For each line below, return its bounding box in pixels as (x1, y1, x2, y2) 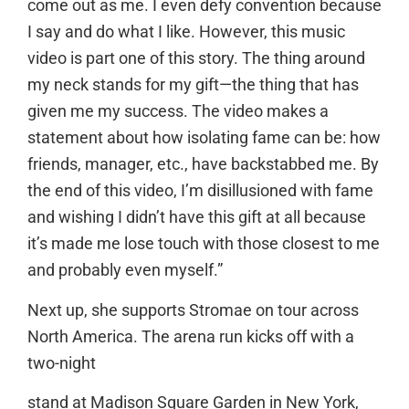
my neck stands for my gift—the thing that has (27, 76, 359, 95)
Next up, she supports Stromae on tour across (27, 300, 359, 320)
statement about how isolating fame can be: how (27, 129, 381, 148)
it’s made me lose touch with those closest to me (27, 235, 380, 254)
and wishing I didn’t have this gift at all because (27, 208, 366, 227)
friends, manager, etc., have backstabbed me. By (27, 155, 379, 174)
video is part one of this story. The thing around (27, 49, 365, 68)
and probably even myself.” (27, 261, 223, 280)
